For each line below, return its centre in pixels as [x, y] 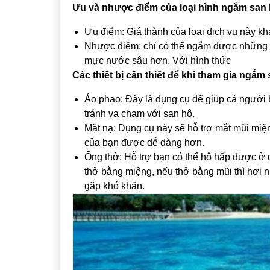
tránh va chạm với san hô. [139, 114]
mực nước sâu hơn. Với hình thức [157, 61]
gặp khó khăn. [114, 186]
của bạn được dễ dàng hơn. [144, 143]
